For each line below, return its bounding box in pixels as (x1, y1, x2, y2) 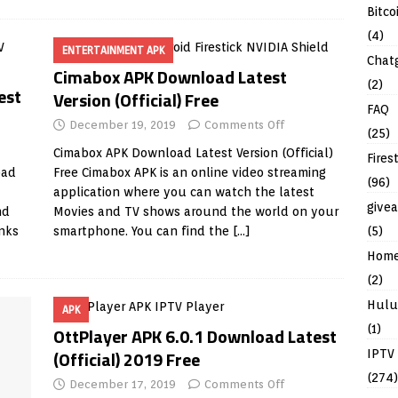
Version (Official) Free (52, 86, 219, 114)
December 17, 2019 (68, 378, 176, 391)
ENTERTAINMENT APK (61, 44, 164, 57)
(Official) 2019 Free (52, 346, 200, 373)
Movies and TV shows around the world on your (52, 204, 338, 219)
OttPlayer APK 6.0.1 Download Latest (52, 322, 337, 350)
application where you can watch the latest (52, 185, 314, 199)
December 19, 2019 (68, 118, 176, 131)
